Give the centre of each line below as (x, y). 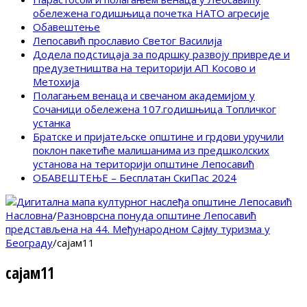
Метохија (56, 82)
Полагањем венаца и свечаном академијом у (144, 96)
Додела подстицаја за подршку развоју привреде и (161, 54)
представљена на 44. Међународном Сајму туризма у (138, 229)
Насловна (29, 216)
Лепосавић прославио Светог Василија (127, 41)
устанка (52, 123)
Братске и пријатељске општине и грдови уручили (158, 137)
